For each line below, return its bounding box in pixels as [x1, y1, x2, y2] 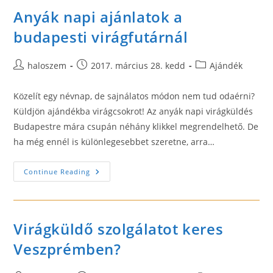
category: [195, 72, 233, 83]
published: [76, 72, 121, 83]
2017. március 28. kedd [91, 60, 186, 71]
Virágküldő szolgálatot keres [13, 219, 224, 239]
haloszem [27, 60, 67, 71]
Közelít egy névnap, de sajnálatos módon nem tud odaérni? [13, 90, 255, 102]
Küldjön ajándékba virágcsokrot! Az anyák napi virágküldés [13, 105, 253, 117]
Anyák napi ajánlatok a [13, 7, 183, 27]
